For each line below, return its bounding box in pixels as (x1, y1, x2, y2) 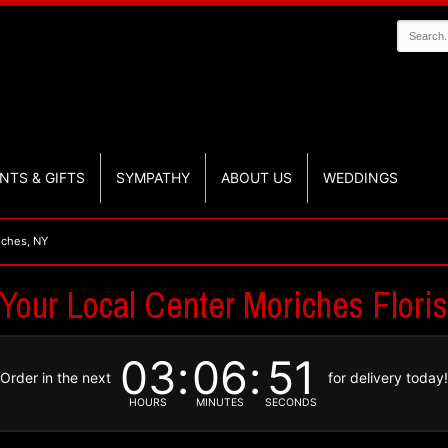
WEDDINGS (323, 169, 398, 186)
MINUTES (195, 396, 244, 409)
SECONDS (264, 396, 317, 409)
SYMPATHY (116, 169, 190, 186)
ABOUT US (221, 169, 292, 186)
